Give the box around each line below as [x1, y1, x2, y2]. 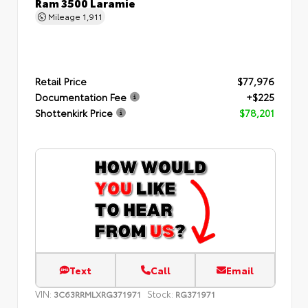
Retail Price [35, 74, 87, 88]
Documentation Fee [35, 90, 126, 104]
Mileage [46, 10, 82, 22]
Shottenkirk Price [35, 106, 113, 120]
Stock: [147, 287, 173, 300]
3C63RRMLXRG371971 [54, 287, 141, 300]
